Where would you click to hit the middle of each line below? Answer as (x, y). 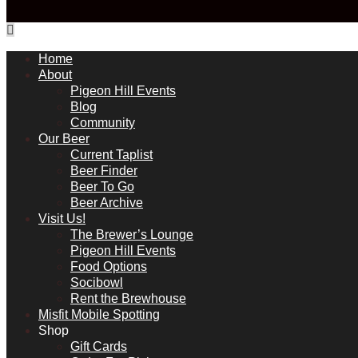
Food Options (109, 267)
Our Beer (64, 139)
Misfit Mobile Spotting (99, 314)
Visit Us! (62, 219)
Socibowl (97, 282)
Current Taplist (111, 155)
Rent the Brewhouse (128, 298)
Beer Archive (107, 203)
